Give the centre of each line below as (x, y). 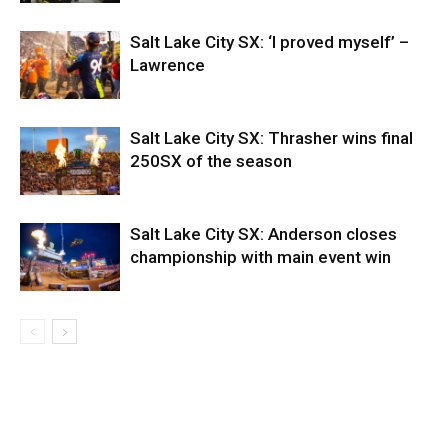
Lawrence (167, 64)
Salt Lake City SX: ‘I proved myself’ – (269, 41)
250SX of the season (211, 160)
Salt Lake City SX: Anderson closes (263, 233)
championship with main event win (260, 256)
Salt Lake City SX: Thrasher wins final (271, 137)
